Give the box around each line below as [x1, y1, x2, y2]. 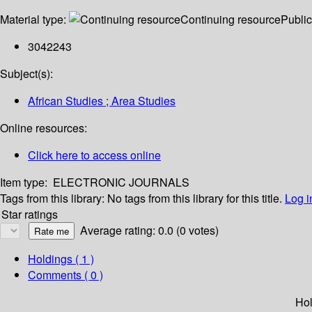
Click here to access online [28, 147, 161, 164]
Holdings [28, 251, 72, 267]
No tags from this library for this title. [107, 190, 282, 207]
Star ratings [1, 206, 58, 223]
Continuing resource [180, 11, 281, 28]
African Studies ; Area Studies [28, 93, 175, 109]
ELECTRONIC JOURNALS [53, 174, 189, 191]
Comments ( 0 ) [28, 267, 103, 283]
